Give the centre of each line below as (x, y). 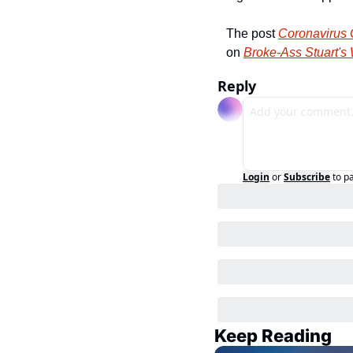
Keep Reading (273, 336)
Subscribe (307, 177)
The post (252, 33)
